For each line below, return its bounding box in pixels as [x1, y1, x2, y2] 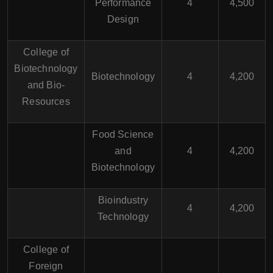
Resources [22, 96, 70, 107]
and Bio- [27, 80, 65, 90]
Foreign [29, 261, 63, 271]
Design [107, 14, 140, 24]
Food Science [92, 129, 154, 140]
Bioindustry [98, 195, 148, 205]
